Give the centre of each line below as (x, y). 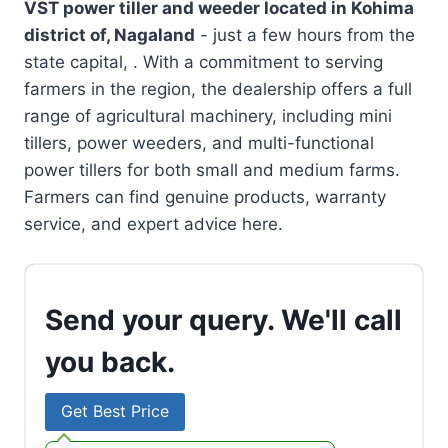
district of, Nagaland (109, 35)
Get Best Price (115, 411)
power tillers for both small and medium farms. (212, 170)
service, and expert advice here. (153, 224)
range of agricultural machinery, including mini (208, 116)
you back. (110, 362)
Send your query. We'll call (223, 320)
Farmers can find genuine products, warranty (205, 197)
